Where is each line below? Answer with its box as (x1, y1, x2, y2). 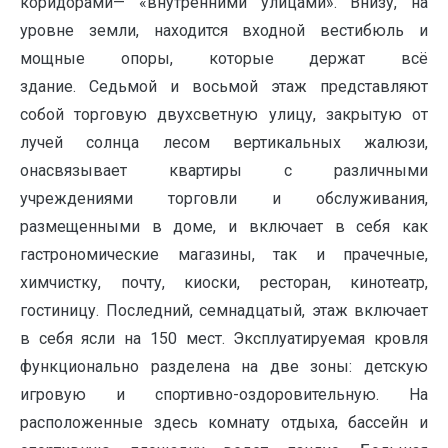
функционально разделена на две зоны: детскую (20, 357, 428, 377)
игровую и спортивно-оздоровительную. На (20, 385, 428, 405)
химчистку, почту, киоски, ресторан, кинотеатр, (20, 273, 428, 293)
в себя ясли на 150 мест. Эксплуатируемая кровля (20, 329, 428, 349)
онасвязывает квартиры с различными (20, 161, 428, 181)
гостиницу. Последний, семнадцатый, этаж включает (20, 301, 428, 321)
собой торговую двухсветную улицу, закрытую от (20, 105, 428, 125)
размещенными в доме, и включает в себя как (20, 217, 428, 237)
